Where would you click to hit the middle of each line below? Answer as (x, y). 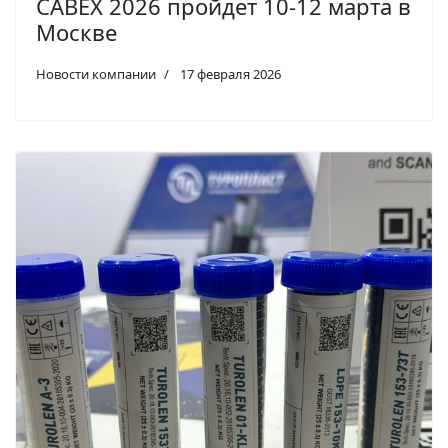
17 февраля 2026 (230, 74)
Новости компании (96, 74)
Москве (76, 32)
